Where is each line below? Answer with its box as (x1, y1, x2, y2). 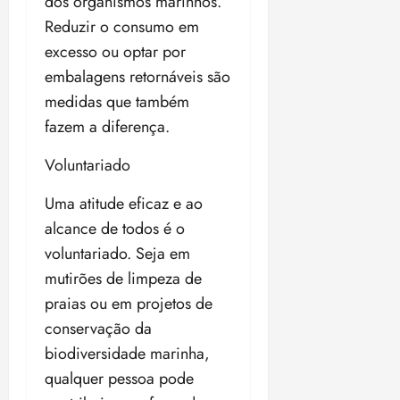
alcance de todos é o (45, 217, 185, 241)
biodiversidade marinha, (45, 342, 210, 366)
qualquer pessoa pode (45, 367, 194, 391)
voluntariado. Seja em (45, 242, 190, 266)
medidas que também (45, 90, 189, 114)
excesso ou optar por (45, 40, 186, 64)
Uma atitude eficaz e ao (45, 192, 203, 216)
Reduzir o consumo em (45, 15, 199, 39)
